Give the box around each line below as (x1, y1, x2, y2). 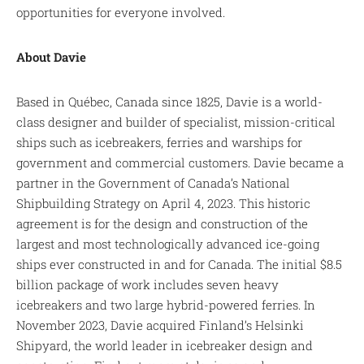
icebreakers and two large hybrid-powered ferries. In (16, 296, 316, 313)
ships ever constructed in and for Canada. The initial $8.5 (16, 255, 343, 272)
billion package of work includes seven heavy (16, 275, 279, 292)
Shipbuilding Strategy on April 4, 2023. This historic (16, 194, 311, 211)
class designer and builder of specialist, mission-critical (16, 113, 336, 130)
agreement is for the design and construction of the (16, 214, 309, 232)
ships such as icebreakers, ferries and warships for (16, 133, 303, 150)
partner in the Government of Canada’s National (16, 174, 291, 191)
